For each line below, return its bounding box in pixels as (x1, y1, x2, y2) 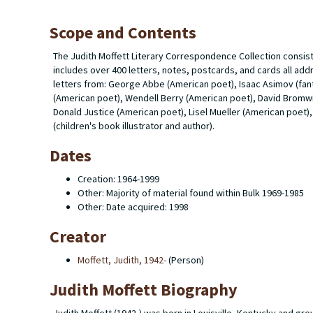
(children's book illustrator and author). (53, 119, 214, 132)
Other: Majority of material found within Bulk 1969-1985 (78, 187, 304, 199)
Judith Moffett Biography (50, 279, 238, 300)
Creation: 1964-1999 (78, 173, 159, 185)
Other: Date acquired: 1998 (78, 201, 189, 213)
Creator (50, 226, 106, 247)
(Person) (166, 254, 204, 266)
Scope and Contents (50, 22, 196, 43)
